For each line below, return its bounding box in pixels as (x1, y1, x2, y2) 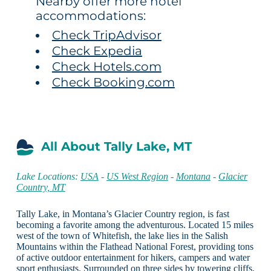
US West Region (106, 171, 168, 181)
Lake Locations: (16, 171, 80, 181)
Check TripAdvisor (51, 27, 162, 42)
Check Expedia (51, 43, 142, 58)
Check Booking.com (51, 74, 175, 90)
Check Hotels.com (51, 59, 162, 74)
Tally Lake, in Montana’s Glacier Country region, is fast (16, 208, 229, 219)
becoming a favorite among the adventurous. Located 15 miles (16, 219, 253, 230)
